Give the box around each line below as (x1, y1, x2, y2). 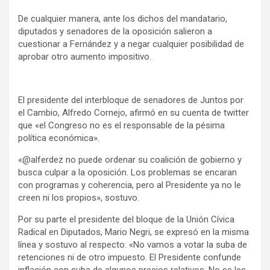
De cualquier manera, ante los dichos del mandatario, (18, 13, 227, 24)
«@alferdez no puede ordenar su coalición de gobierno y (18, 154, 242, 165)
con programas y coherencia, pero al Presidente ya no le (18, 179, 241, 190)
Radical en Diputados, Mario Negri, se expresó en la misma (18, 226, 249, 237)
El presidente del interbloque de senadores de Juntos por (18, 94, 243, 105)
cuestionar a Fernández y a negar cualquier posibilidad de (18, 38, 244, 49)
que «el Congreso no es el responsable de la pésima (18, 119, 225, 131)
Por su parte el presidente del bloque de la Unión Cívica (18, 213, 234, 225)
